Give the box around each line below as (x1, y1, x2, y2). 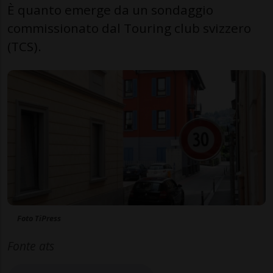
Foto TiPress (17, 213, 61, 224)
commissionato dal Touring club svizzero (7, 19, 251, 37)
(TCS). (7, 37, 41, 55)
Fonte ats (7, 238, 54, 255)
